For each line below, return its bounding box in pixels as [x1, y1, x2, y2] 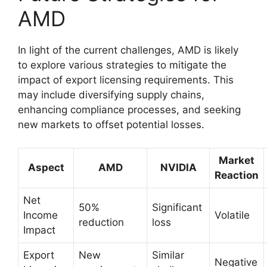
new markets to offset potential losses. [18, 119, 204, 131]
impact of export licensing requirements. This [18, 74, 234, 86]
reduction [79, 216, 124, 228]
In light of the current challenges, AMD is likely [18, 44, 238, 56]
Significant [152, 201, 202, 213]
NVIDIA [160, 161, 197, 173]
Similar [152, 249, 184, 261]
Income [23, 209, 58, 221]
